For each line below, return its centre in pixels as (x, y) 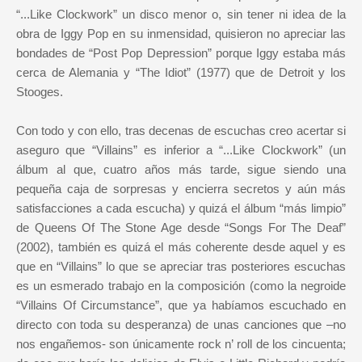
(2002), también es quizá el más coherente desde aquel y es (181, 247)
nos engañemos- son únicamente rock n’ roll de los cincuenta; (181, 344)
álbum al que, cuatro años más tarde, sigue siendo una (181, 170)
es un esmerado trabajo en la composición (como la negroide (181, 286)
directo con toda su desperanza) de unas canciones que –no (181, 325)
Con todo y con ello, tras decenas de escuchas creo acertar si (181, 131)
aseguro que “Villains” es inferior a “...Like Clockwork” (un (181, 150)
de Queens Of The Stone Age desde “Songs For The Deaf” (181, 228)
